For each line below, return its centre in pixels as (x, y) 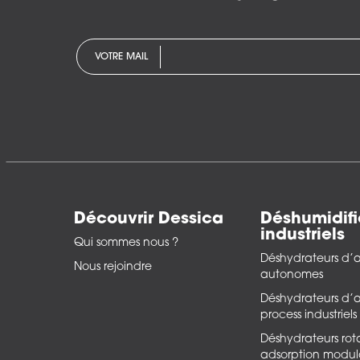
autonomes (292, 276)
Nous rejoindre (113, 268)
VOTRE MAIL (122, 57)
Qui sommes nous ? (126, 243)
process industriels (309, 316)
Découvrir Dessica (149, 220)
